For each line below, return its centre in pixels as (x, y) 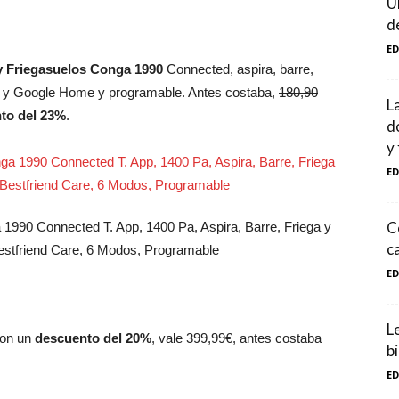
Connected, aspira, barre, (238, 69)
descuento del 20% (93, 338)
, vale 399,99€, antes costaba (236, 338)
